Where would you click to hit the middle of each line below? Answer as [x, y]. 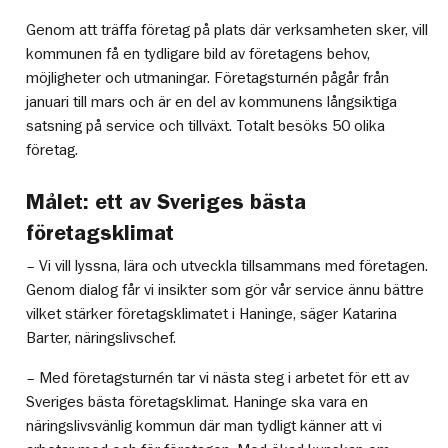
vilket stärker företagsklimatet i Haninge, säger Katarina [212, 314]
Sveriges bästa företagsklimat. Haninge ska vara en [197, 402]
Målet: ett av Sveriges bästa [166, 201]
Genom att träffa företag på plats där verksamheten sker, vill [227, 29]
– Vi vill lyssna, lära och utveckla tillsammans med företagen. [227, 266]
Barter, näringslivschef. [101, 338]
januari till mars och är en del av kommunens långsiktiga [212, 101]
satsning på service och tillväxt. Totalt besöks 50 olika [206, 125]
